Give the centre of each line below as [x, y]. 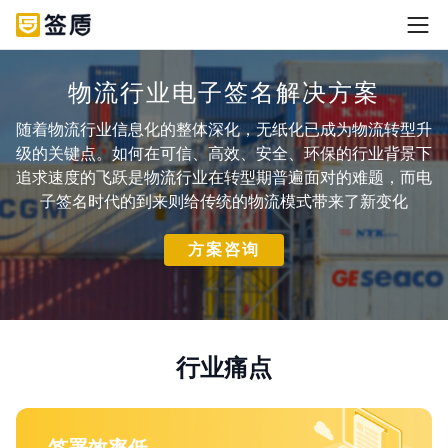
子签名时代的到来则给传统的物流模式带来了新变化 [224, 201]
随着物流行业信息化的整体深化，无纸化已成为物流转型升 [224, 129]
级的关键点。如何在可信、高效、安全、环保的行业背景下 [224, 153]
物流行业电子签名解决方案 [224, 93]
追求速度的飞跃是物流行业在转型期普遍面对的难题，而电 [224, 177]
